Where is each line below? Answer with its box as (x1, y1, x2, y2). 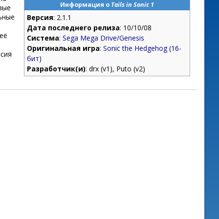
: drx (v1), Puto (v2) (86, 64, 145, 73)
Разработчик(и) (27, 64, 86, 73)
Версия (27, 13, 53, 22)
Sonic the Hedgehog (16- (103, 44, 181, 53)
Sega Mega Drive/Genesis (63, 33, 144, 43)
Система (27, 33, 59, 43)
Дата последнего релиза (27, 23, 120, 32)
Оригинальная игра (27, 44, 100, 53)
